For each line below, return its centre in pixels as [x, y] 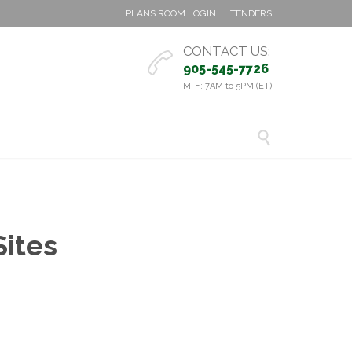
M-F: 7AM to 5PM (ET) [227, 86]
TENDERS [251, 13]
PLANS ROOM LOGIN [171, 13]
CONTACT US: [227, 51]
